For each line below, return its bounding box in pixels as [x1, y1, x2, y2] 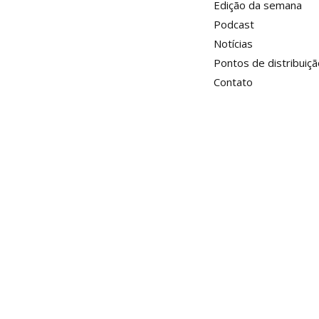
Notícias [214, 36, 253, 51]
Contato [214, 74, 253, 89]
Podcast [214, 16, 254, 31]
